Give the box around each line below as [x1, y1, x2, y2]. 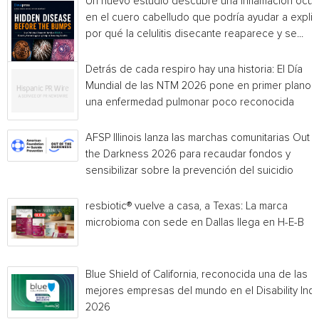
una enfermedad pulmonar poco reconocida [85, 97, 294, 108]
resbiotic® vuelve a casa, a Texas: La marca [85, 201, 288, 211]
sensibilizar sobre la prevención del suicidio [85, 165, 293, 176]
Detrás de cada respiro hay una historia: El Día [85, 64, 303, 75]
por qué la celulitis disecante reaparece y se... [85, 28, 303, 39]
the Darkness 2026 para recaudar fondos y [85, 149, 291, 159]
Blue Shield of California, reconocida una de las [85, 269, 308, 280]
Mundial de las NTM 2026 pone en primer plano [85, 80, 311, 91]
